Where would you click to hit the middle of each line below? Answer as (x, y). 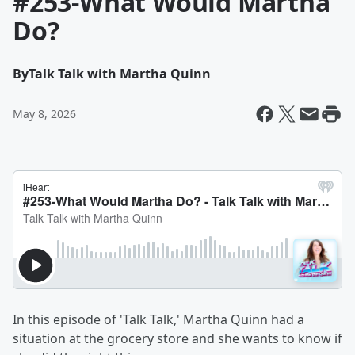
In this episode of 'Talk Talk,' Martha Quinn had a (158, 319)
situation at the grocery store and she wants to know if (177, 338)
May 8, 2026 (44, 114)
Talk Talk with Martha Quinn (120, 74)
